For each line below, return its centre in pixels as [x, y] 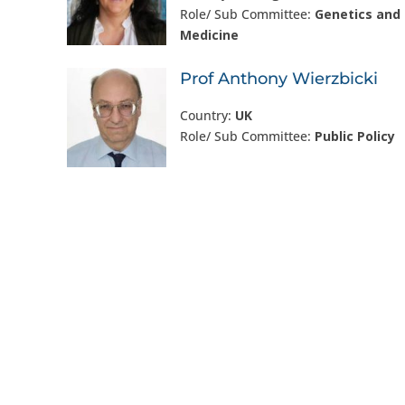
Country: [207, 115]
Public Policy [354, 136]
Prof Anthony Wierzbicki [278, 79]
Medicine [209, 35]
